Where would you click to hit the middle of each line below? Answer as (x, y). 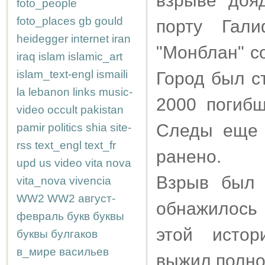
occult (62, 110)
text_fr (100, 145)
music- (116, 92)
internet (90, 39)
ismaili (112, 74)
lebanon (49, 92)
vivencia (90, 181)
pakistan (102, 110)
